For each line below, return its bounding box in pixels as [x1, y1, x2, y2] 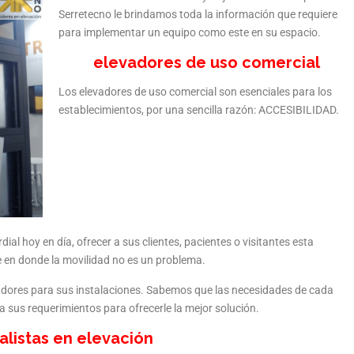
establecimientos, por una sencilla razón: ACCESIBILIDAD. [58, 104, 339, 116]
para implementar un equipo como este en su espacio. [58, 26, 321, 39]
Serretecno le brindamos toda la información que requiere [58, 8, 337, 21]
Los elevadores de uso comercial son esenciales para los [58, 85, 332, 98]
